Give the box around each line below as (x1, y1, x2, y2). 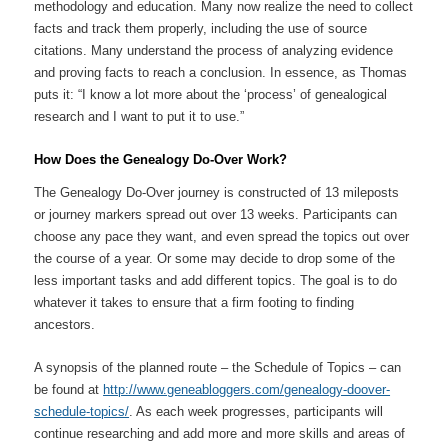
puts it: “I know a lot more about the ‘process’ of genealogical (34, 87, 388, 103)
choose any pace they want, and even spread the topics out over (34, 229, 410, 245)
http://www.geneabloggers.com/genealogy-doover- (103, 382, 391, 398)
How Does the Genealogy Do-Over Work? (34, 152, 288, 168)
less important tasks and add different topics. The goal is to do (34, 273, 398, 289)
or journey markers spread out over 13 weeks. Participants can (34, 207, 398, 223)
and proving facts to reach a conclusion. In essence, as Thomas (34, 65, 408, 81)
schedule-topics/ (34, 404, 130, 420)
